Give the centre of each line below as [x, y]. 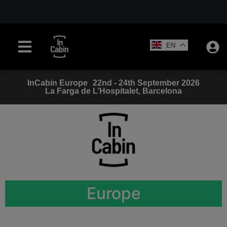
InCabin [42, 83]
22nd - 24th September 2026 [146, 83]
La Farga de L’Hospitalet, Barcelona [113, 91]
